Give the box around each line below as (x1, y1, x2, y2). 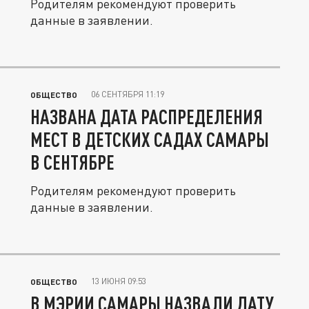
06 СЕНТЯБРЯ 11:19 (91, 88, 164, 99)
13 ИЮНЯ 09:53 (91, 275, 146, 286)
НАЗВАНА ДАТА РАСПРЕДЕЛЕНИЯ (30, 104, 263, 128)
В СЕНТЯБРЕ (30, 150, 114, 174)
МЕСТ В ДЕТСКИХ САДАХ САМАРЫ (30, 127, 269, 151)
